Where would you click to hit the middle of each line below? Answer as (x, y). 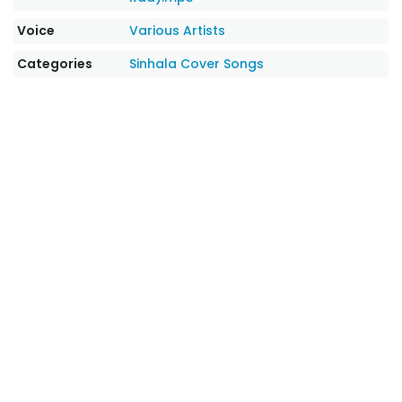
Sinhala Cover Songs (197, 64)
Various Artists (178, 31)
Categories (55, 64)
